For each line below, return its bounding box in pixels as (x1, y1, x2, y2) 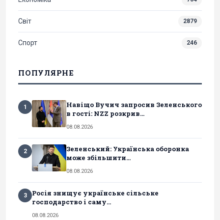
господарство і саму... (32, 197, 111, 207)
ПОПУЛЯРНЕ (18, 68, 74, 78)
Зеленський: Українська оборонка (66, 144, 189, 154)
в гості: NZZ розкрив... (66, 109, 144, 118)
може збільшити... (66, 153, 131, 163)
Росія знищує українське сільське (32, 189, 159, 198)
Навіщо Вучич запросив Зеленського (66, 100, 202, 110)
